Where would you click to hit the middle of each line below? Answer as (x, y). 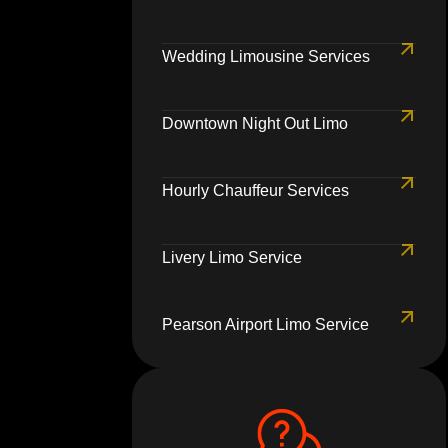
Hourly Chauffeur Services (255, 191)
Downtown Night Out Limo (255, 124)
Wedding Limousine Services (266, 57)
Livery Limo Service (232, 258)
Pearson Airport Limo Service (265, 325)
